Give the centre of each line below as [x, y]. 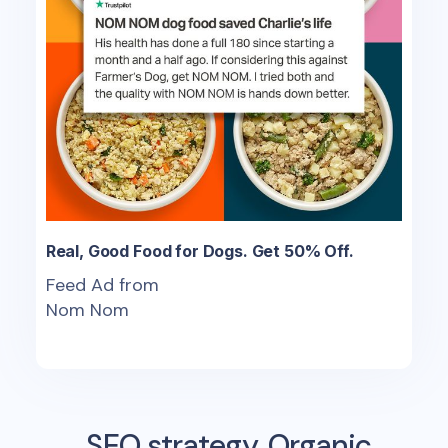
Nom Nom [87, 309]
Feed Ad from [102, 284]
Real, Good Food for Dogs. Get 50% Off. [199, 250]
